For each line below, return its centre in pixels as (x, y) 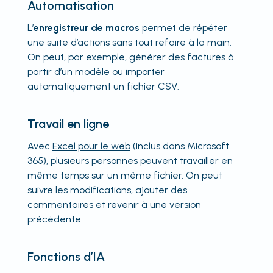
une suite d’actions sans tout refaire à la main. (129, 42)
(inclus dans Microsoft (179, 146)
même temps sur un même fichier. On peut (125, 175)
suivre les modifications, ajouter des (107, 190)
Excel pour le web (91, 146)
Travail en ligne (68, 123)
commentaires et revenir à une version (114, 204)
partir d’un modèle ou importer (96, 71)
